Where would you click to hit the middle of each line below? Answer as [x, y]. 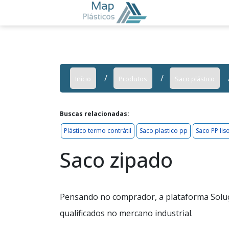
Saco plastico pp [164, 131]
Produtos [133, 79]
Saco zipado [116, 160]
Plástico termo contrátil [98, 131]
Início [83, 79]
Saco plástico [195, 79]
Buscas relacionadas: [95, 114]
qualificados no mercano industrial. [126, 213]
